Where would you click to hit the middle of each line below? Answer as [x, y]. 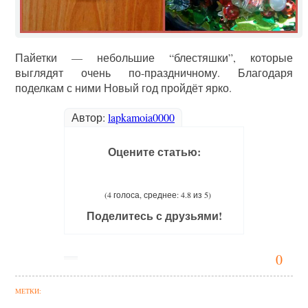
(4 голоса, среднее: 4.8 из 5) [157, 195]
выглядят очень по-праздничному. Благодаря [154, 73]
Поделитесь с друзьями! [154, 216]
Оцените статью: [154, 152]
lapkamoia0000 [141, 118]
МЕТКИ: [29, 291]
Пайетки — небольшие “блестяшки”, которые [154, 58]
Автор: [90, 118]
